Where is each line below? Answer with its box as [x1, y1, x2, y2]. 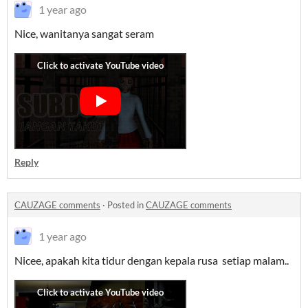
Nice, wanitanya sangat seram [14, 27, 156, 41]
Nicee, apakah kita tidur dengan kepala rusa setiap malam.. [14, 254, 289, 267]
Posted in [107, 199, 146, 211]
